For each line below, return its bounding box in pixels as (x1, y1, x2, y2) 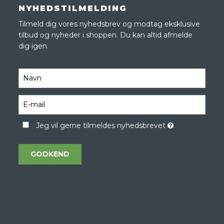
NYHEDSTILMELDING (18, 3, 127, 13)
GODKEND (30, 149, 70, 159)
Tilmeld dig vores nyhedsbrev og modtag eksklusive (18, 19, 200, 29)
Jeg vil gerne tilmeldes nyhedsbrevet (35, 121, 167, 130)
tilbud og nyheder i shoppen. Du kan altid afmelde (18, 30, 193, 40)
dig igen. (18, 41, 49, 51)
